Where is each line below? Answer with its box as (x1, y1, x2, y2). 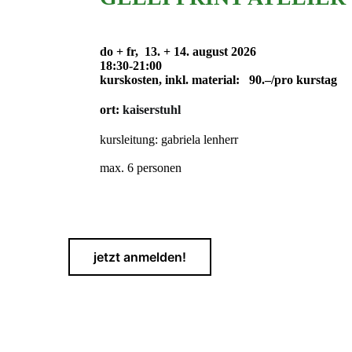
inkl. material (165, 73, 236, 87)
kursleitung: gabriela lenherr (100, 133, 238, 147)
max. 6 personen (100, 161, 181, 175)
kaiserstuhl (123, 103, 181, 117)
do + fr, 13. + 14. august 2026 (100, 45, 256, 59)
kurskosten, (100, 73, 165, 87)
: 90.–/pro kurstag (236, 73, 337, 87)
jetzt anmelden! (93, 249, 186, 266)
